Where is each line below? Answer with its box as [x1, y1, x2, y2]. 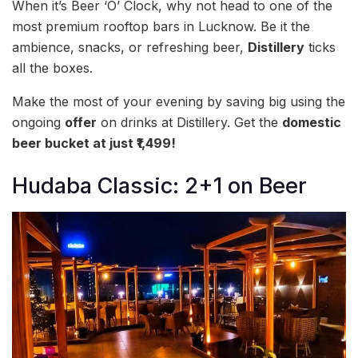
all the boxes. [12, 60, 93, 77]
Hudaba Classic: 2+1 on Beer [12, 173, 307, 200]
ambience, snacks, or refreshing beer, [12, 39, 248, 56]
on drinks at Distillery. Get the [97, 114, 282, 131]
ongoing [12, 114, 65, 131]
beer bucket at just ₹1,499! [12, 135, 176, 152]
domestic [282, 114, 341, 131]
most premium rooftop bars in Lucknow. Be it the [12, 18, 310, 35]
